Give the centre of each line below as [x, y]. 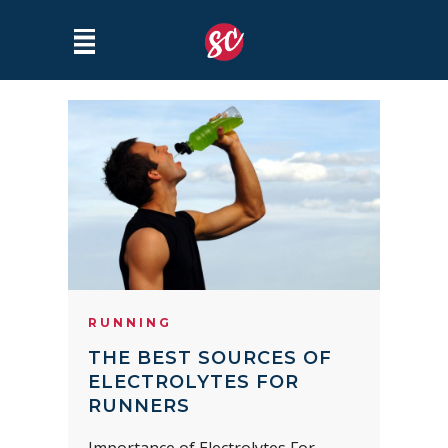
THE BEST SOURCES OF [210, 358]
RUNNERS [139, 406]
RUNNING [130, 323]
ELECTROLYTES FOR [193, 382]
